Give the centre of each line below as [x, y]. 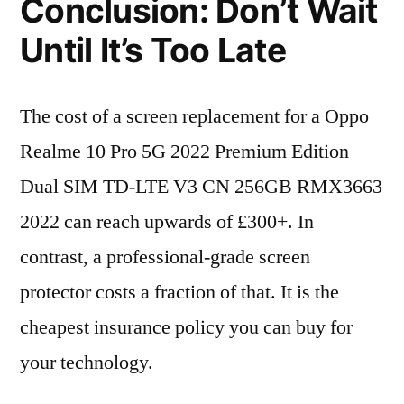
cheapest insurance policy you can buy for [186, 327]
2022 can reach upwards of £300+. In [167, 222]
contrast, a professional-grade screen [165, 257]
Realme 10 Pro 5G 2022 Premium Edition [184, 151]
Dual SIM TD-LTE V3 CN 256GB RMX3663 [201, 187]
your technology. [87, 363]
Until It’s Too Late [153, 50]
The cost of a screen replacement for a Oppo [194, 116]
